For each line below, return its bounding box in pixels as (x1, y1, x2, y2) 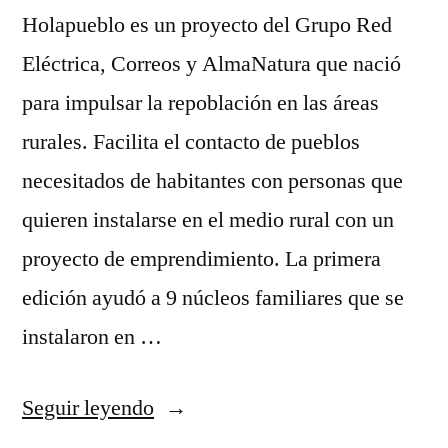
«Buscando (153, 393, 252, 421)
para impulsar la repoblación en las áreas (22, 89, 379, 117)
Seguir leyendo (22, 394, 154, 422)
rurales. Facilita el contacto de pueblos (22, 128, 360, 156)
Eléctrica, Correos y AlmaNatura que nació (22, 50, 401, 78)
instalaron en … (22, 323, 162, 351)
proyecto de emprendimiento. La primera (22, 245, 381, 273)
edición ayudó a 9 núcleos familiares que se (22, 284, 404, 312)
